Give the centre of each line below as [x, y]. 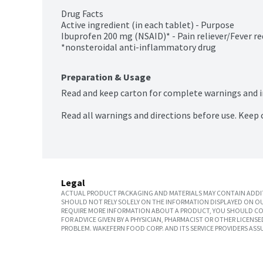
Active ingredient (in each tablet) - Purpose [148, 25]
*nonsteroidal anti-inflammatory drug [139, 47]
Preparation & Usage [106, 77]
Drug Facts [82, 14]
